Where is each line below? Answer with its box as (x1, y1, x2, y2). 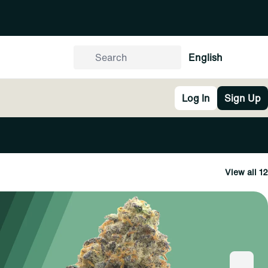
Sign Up (224, 91, 261, 105)
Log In (182, 91, 210, 105)
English (188, 50, 223, 65)
